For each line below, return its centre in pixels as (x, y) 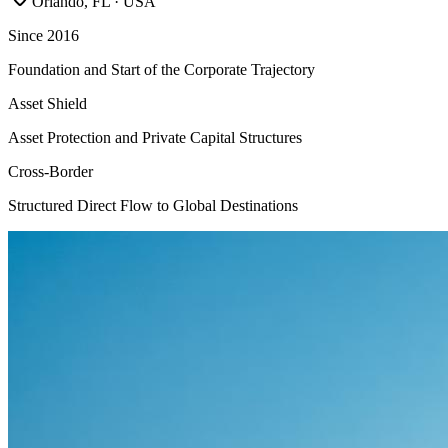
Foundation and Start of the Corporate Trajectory (161, 69)
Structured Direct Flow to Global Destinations (153, 205)
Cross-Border (50, 171)
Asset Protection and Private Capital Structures (155, 137)
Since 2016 (43, 35)
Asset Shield (47, 103)
